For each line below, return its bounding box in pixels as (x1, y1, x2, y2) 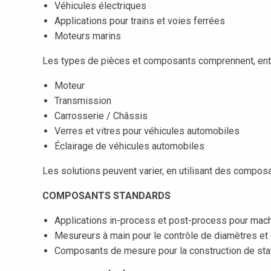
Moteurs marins (54, 30, 121, 42)
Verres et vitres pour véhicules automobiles (54, 125, 240, 137)
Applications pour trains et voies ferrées (54, 15, 225, 27)
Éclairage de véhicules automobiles (54, 140, 204, 152)
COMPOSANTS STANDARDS (42, 190, 171, 201)
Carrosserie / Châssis (54, 110, 148, 122)
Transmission (54, 95, 111, 106)
